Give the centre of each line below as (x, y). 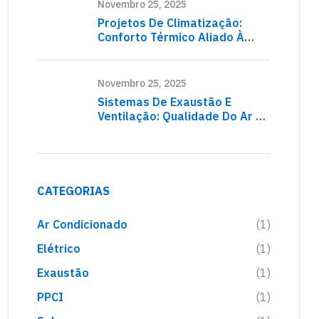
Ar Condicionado (82, 225)
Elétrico (59, 249)
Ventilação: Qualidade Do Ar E (180, 116)
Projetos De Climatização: (170, 22)
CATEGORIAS (73, 191)
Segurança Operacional (163, 130)
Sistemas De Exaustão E (164, 101)
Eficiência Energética (155, 51)
